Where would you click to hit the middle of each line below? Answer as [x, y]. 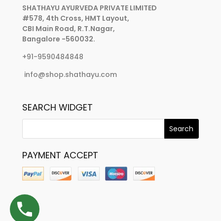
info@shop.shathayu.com [70, 75]
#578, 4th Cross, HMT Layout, [75, 18]
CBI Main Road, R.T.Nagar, [68, 29]
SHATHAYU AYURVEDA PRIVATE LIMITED [89, 8]
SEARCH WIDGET [57, 107]
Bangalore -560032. [58, 39]
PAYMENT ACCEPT [60, 155]
